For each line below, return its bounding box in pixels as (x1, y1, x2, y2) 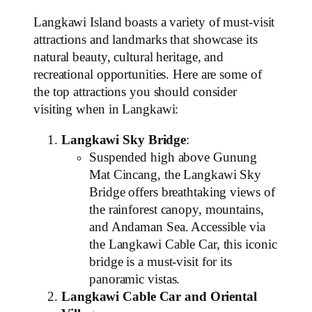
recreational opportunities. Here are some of (33, 68, 262, 82)
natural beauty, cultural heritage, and (33, 50, 224, 65)
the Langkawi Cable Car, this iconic (89, 237, 277, 251)
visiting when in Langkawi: (33, 102, 179, 117)
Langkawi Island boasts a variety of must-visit (33, 15, 275, 30)
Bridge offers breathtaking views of (89, 185, 275, 199)
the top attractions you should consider (33, 85, 237, 100)
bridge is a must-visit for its (89, 254, 232, 269)
